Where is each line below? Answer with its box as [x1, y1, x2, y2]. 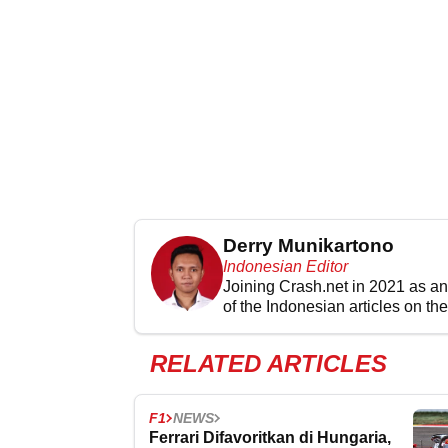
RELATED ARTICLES [150, 349, 387, 377]
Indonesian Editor [222, 257, 348, 275]
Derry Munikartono [222, 234, 394, 256]
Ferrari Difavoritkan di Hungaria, [149, 428, 391, 446]
